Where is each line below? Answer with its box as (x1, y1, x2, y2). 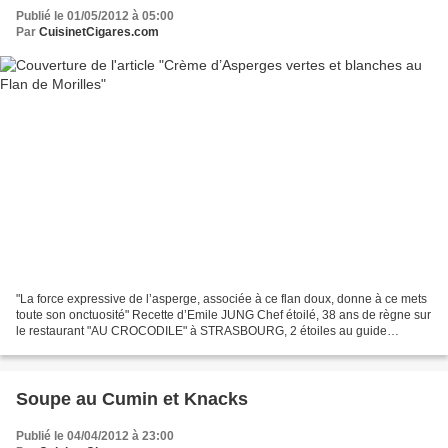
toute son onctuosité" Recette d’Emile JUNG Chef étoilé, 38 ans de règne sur (16, 308, 431, 323)
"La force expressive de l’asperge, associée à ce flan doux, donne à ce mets (16, 292, 427, 307)
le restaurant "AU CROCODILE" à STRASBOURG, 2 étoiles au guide (16, 324, 387, 339)
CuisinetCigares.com (39, 24, 159, 39)
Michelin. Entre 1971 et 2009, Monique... (16, 340, 235, 355)
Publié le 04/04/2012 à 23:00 (16, 429, 174, 444)
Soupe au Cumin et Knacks (16, 389, 248, 410)
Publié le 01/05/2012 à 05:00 (16, 8, 174, 23)
